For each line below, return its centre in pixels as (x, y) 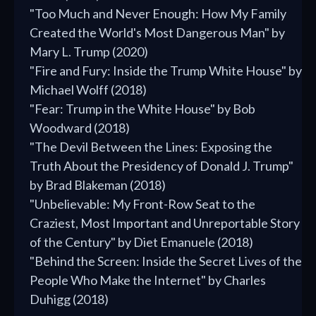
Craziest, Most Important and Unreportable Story (165, 223)
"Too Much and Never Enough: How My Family (158, 14)
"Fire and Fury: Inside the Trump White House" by (166, 71)
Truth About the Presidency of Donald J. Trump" (162, 166)
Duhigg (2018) (69, 299)
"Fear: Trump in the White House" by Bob (142, 109)
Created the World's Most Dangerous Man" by (157, 33)
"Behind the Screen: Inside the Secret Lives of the (166, 261)
